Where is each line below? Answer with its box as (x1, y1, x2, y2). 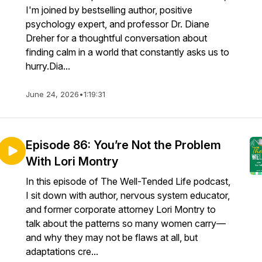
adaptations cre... (26, 246, 98, 257)
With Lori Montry (26, 154, 118, 168)
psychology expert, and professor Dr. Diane (26, 18, 209, 30)
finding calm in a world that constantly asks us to (26, 46, 229, 58)
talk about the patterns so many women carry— (26, 218, 226, 229)
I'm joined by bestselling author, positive (26, 4, 192, 16)
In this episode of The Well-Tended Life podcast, (26, 175, 230, 187)
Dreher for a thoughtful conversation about (26, 32, 207, 44)
